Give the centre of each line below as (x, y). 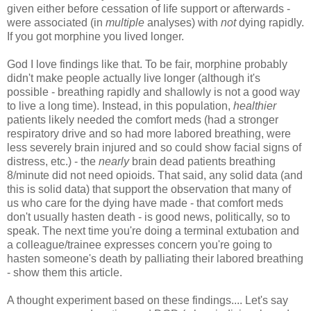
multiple (125, 22)
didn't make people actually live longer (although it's (134, 78)
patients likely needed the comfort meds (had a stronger (143, 119)
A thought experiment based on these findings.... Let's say (148, 300)
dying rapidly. (270, 22)
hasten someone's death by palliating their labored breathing (155, 258)
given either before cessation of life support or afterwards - (149, 8)
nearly (114, 161)
